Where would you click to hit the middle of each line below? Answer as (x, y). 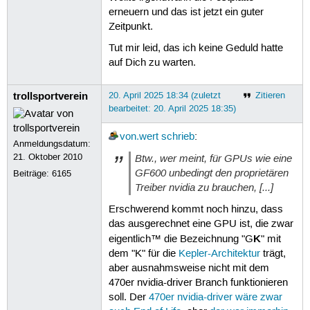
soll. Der (128, 297)
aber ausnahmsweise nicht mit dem (189, 268)
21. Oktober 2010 (48, 157)
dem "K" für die (143, 254)
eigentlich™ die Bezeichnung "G (181, 239)
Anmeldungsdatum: (52, 144)
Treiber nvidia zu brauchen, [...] (204, 188)
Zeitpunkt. (130, 27)
